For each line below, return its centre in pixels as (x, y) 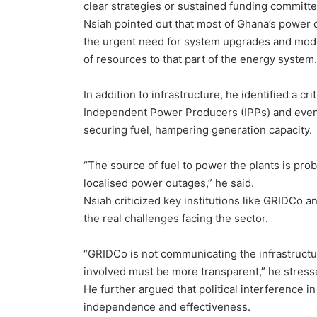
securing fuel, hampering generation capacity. (198, 130)
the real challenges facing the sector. (176, 218)
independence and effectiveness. (167, 307)
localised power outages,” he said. (169, 183)
